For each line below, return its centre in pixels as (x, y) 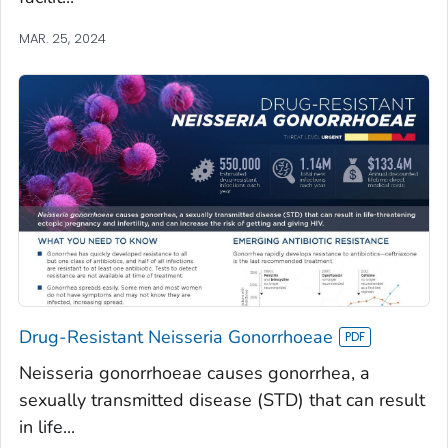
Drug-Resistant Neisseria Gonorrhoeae (176, 336)
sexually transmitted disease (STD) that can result (222, 399)
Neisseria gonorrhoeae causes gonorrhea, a (194, 372)
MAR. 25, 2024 (62, 39)
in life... (47, 426)
